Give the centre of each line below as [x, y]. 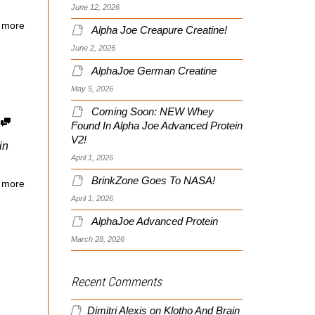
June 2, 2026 [93, 47]
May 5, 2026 [92, 88]
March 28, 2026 [98, 239]
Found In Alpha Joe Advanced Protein [157, 126]
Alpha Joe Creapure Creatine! [159, 30]
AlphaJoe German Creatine [154, 71]
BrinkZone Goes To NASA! [153, 180]
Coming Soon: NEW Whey [153, 111]
